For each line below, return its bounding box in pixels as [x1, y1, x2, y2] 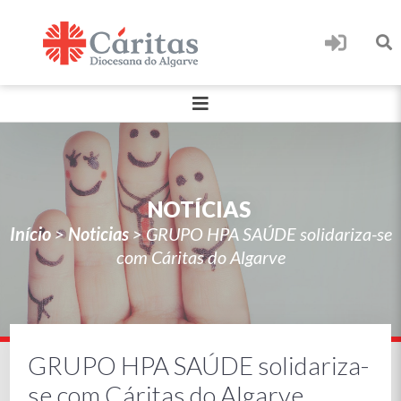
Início [9, 223, 51, 244]
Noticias [67, 223, 129, 244]
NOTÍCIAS [147, 196, 251, 222]
